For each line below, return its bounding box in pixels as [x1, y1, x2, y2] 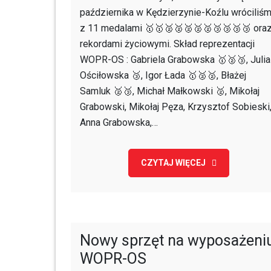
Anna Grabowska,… [80, 117, 158, 128]
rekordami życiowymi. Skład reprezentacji [80, 38, 255, 50]
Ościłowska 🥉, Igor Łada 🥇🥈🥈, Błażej [80, 70, 246, 81]
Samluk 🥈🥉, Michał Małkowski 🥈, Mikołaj [80, 85, 260, 97]
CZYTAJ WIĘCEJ [140, 158, 206, 168]
